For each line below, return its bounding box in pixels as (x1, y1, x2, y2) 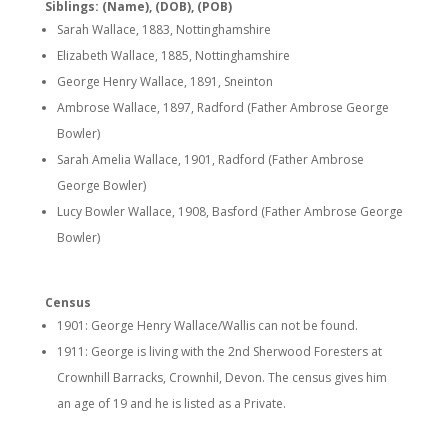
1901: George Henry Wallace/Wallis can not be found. (56, 317, 358, 334)
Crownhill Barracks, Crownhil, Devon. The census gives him (56, 369, 387, 386)
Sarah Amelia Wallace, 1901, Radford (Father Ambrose (56, 151, 364, 168)
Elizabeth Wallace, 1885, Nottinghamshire (56, 47, 290, 64)
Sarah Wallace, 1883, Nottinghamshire (56, 21, 271, 38)
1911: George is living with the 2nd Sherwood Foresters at (56, 343, 382, 360)
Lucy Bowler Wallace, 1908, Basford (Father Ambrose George (56, 203, 403, 220)
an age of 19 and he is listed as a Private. (56, 395, 286, 412)
